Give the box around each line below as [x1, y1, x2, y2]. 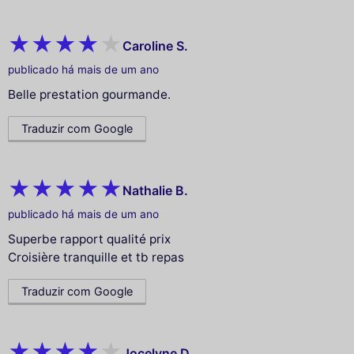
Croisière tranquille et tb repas [8, 250, 184, 265]
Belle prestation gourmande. [8, 87, 171, 103]
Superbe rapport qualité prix [8, 232, 171, 247]
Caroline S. [122, 37, 188, 54]
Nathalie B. [122, 182, 188, 198]
